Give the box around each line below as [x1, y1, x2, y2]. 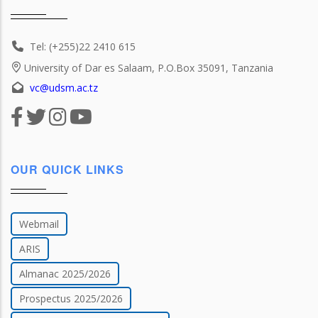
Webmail [19, 216, 59, 231]
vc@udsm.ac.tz [30, 81, 98, 95]
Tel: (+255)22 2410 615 [30, 40, 136, 54]
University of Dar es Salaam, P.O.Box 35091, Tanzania [24, 61, 273, 75]
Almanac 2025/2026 [19, 266, 111, 280]
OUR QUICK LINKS [11, 160, 124, 177]
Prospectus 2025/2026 [19, 291, 123, 305]
